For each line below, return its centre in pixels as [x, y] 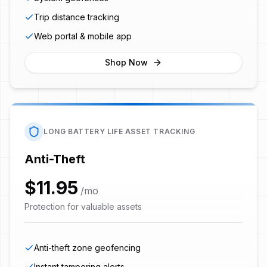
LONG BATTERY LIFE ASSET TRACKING [119, 131]
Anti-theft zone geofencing [87, 247]
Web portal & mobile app [83, 36]
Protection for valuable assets [83, 206]
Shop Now [126, 62]
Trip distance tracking [77, 17]
